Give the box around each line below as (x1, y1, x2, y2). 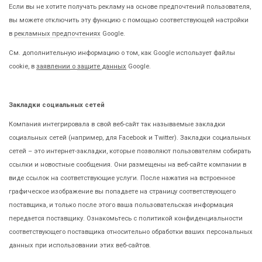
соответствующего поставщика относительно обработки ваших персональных (9, 227, 253, 236)
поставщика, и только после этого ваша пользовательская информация (9, 201, 233, 209)
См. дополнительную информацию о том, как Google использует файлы (9, 49, 235, 57)
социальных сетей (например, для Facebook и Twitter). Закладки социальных (9, 133, 251, 142)
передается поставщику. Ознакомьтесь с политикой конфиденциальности (9, 214, 243, 222)
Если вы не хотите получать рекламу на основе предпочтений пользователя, (9, 2, 251, 11)
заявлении (36, 62, 70, 70)
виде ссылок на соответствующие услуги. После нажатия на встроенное (9, 174, 235, 182)
